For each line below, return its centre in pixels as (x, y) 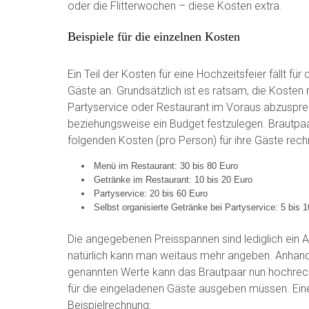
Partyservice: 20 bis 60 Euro (151, 193)
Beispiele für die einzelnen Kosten (154, 36)
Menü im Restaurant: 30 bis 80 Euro (166, 166)
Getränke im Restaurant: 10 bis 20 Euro (173, 179)
